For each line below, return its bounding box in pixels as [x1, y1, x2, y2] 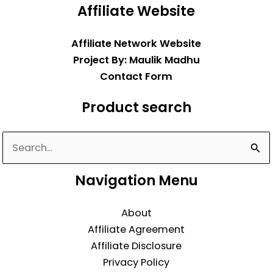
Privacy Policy [103, 255, 169, 269]
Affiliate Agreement [88, 222, 185, 236]
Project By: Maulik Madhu [73, 52, 200, 67]
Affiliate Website [77, 1, 195, 21]
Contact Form [100, 69, 172, 83]
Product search [81, 97, 191, 118]
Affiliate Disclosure [91, 239, 182, 253]
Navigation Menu [74, 171, 198, 191]
